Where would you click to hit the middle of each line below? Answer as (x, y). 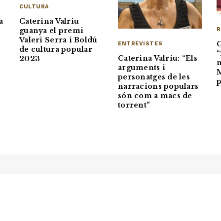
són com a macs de (155, 95)
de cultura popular (56, 50)
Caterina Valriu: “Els (158, 58)
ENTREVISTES (140, 43)
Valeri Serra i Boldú (58, 40)
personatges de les (154, 77)
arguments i (142, 67)
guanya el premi (52, 31)
